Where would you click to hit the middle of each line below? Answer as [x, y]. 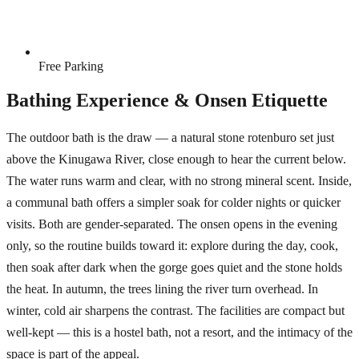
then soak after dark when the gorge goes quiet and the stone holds [174, 268]
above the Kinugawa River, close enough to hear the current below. [176, 159]
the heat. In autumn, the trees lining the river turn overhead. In [162, 289]
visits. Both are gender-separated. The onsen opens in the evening [172, 224]
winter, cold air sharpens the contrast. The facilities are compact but [175, 311]
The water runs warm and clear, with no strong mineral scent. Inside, [179, 181]
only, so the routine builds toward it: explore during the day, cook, [172, 246]
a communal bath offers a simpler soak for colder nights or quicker [173, 203]
